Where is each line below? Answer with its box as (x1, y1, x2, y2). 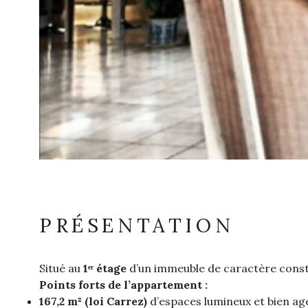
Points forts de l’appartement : (39, 277, 208, 291)
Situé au (39, 261, 83, 275)
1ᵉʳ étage (83, 261, 126, 275)
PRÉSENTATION (39, 212, 234, 238)
